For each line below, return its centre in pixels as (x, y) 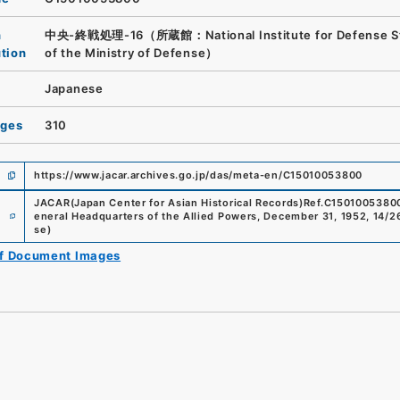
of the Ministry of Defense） (131, 52)
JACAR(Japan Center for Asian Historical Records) (169, 202)
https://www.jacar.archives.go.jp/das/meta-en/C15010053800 (198, 175)
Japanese (74, 89)
